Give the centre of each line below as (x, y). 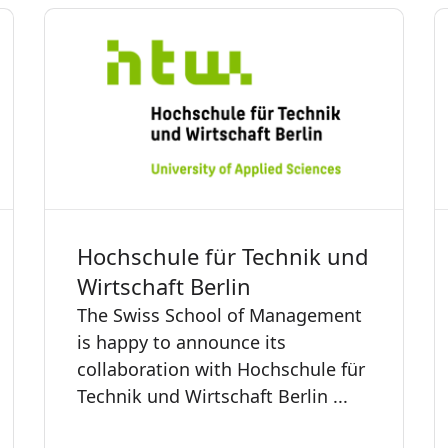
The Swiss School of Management (219, 314)
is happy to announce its (181, 341)
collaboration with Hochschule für (221, 368)
